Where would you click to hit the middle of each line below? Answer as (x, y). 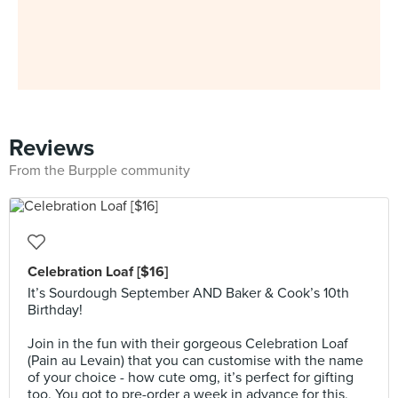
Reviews (52, 148)
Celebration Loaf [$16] (98, 272)
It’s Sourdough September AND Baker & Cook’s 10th (188, 293)
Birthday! (55, 310)
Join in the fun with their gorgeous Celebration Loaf (188, 344)
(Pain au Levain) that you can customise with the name (195, 361)
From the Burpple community (99, 171)
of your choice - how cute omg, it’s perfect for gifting (191, 378)
